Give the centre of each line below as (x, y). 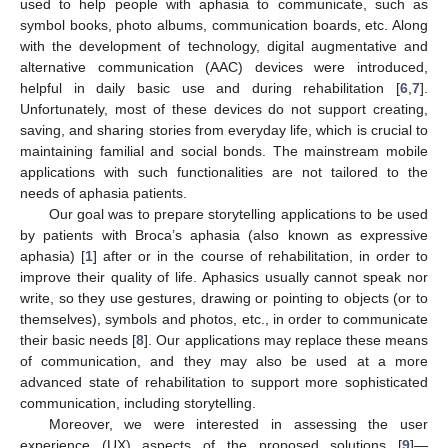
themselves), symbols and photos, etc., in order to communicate (224, 318)
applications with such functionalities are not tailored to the (224, 171)
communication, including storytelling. (138, 402)
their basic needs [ (78, 339)
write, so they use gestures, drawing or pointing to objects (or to (224, 297)
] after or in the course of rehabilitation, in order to (261, 255)
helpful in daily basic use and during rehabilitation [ (210, 87)
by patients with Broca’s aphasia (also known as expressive (224, 234)
